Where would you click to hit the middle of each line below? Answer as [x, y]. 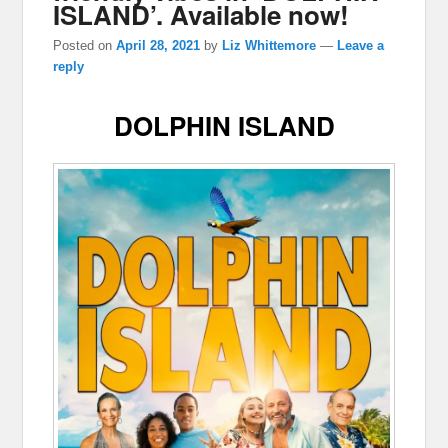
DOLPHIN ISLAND [224, 125]
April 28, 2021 [158, 45]
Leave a [361, 45]
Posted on [85, 45]
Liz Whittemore [269, 45]
